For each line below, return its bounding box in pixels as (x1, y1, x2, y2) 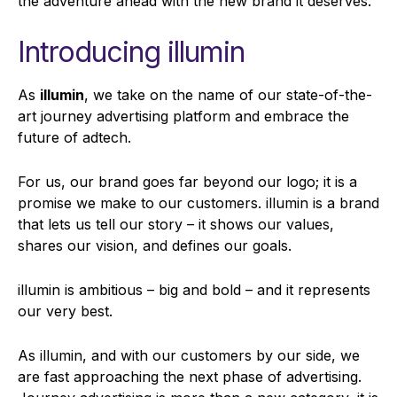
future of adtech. (18, 128, 136, 147)
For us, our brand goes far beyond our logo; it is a (18, 173, 357, 191)
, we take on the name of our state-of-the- (84, 86, 372, 105)
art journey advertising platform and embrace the (18, 107, 349, 126)
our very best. (18, 302, 117, 321)
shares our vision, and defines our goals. (18, 237, 296, 255)
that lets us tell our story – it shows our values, (18, 215, 334, 234)
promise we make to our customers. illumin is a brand (18, 194, 379, 213)
